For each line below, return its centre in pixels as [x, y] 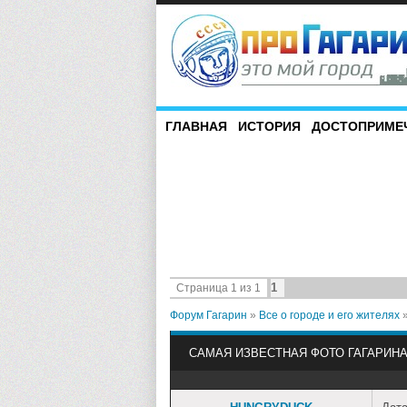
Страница [203, 288]
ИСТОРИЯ [269, 126]
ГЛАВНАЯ [196, 126]
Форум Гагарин [208, 315]
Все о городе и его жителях [329, 315]
